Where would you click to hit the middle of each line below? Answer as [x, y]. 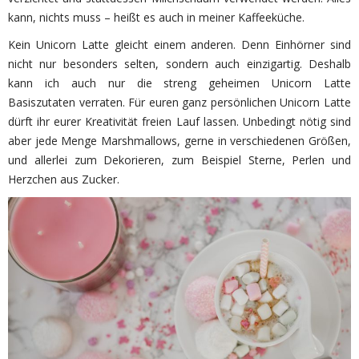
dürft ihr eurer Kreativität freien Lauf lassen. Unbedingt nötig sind [179, 121]
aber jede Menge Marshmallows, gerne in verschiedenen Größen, [179, 140]
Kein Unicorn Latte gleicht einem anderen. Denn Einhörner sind [179, 44]
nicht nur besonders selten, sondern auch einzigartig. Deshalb [179, 63]
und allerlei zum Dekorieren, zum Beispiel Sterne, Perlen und [179, 159]
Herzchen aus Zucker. [64, 179]
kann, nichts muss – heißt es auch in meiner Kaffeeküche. [156, 17]
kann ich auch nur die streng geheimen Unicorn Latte [179, 83]
